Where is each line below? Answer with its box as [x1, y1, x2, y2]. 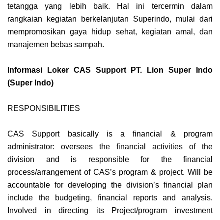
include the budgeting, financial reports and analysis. [7, 193, 213, 202]
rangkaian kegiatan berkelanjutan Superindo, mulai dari [7, 14, 213, 23]
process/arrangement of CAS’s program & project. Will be [7, 167, 213, 176]
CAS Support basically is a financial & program [7, 129, 213, 138]
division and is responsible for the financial [7, 155, 213, 164]
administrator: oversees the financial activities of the [7, 142, 213, 151]
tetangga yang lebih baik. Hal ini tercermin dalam [7, 1, 213, 10]
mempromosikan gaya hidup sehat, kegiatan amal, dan [7, 27, 213, 36]
